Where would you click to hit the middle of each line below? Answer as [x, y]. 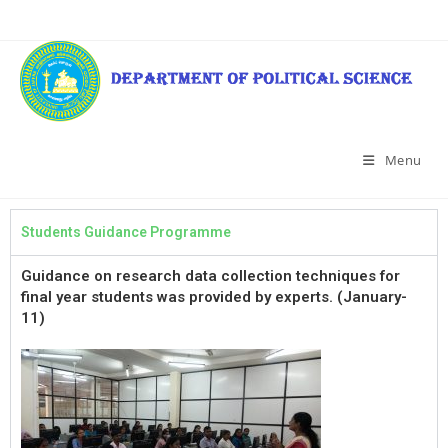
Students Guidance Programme [126, 232]
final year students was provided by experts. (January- [214, 297]
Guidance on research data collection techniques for [210, 276]
